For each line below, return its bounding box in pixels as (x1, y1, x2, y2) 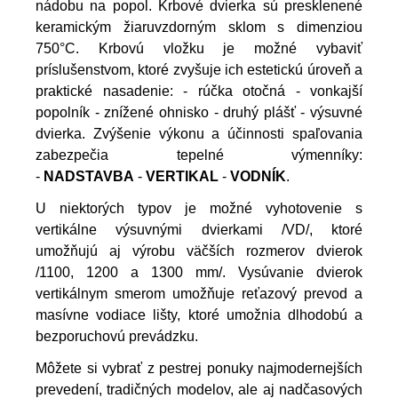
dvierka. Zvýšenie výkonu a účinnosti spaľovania (36, 125, 362, 141)
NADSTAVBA (44, 168, 134, 184)
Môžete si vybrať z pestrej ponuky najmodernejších (36, 360, 362, 376)
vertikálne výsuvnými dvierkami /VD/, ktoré (36, 221, 362, 237)
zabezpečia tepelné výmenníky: (36, 147, 362, 163)
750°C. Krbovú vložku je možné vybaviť (36, 40, 362, 56)
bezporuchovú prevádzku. (36, 328, 198, 344)
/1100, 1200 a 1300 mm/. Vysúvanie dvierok (36, 264, 362, 280)
